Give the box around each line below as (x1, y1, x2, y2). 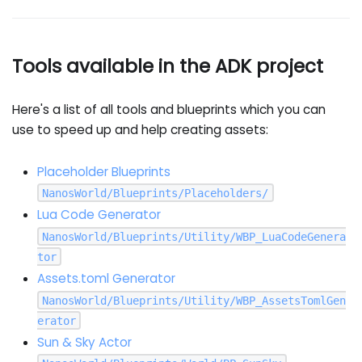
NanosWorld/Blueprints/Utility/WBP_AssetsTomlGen (42, 293, 347, 307)
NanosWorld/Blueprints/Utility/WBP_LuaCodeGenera (42, 229, 347, 243)
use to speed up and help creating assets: (12, 121, 269, 139)
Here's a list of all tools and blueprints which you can (12, 101, 326, 119)
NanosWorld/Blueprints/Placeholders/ (42, 186, 269, 200)
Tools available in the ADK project (12, 53, 324, 80)
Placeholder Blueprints (36, 162, 170, 180)
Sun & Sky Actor (36, 334, 132, 351)
